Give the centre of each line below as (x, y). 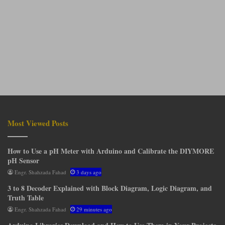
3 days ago (89, 172)
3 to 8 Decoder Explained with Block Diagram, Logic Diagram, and (110, 188)
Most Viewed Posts (38, 123)
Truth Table (26, 197)
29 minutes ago (94, 209)
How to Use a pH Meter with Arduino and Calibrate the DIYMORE (111, 151)
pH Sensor (23, 160)
